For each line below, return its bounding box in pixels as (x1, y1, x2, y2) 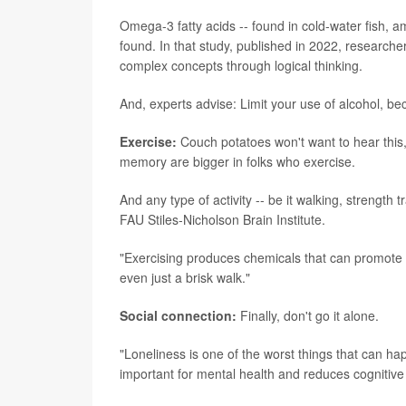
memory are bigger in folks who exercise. (120, 152, 355, 170)
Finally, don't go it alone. (237, 306, 379, 324)
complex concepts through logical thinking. (120, 56, 362, 74)
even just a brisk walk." (120, 268, 250, 286)
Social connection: (120, 306, 237, 324)
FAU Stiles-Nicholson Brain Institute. (120, 210, 325, 228)
